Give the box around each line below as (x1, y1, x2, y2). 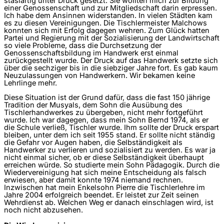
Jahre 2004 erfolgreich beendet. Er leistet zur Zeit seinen (4, 190, 199, 200)
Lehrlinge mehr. (4, 78, 57, 87)
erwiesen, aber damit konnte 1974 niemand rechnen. (4, 175, 183, 185)
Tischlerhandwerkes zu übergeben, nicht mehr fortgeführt (4, 108, 203, 117)
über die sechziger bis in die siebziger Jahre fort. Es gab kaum (4, 63, 218, 72)
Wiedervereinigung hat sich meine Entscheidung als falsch (4, 168, 206, 177)
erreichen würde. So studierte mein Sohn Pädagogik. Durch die (4, 160, 219, 170)
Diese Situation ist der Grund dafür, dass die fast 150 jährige (4, 93, 210, 102)
